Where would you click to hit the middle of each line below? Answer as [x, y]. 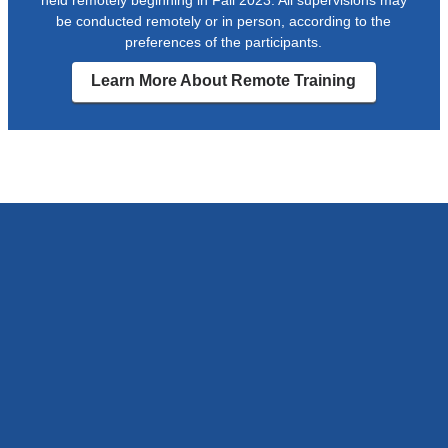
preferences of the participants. [224, 41]
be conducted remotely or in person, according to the [224, 20]
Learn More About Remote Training [224, 81]
